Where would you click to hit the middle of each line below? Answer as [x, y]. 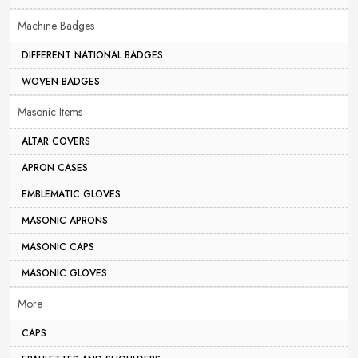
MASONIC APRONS [65, 221]
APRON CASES [55, 168]
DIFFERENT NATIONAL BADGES [92, 56]
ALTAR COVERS [56, 142]
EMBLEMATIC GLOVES [71, 195]
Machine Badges [56, 26]
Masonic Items [50, 112]
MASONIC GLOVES [64, 274]
